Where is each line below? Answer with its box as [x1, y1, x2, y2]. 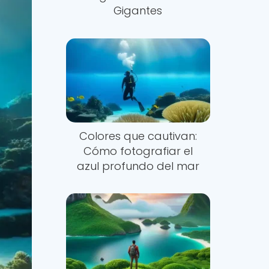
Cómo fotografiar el [83, 143, 193, 159]
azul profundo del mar [76, 158, 199, 174]
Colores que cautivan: [79, 128, 197, 144]
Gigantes [113, 3, 163, 18]
